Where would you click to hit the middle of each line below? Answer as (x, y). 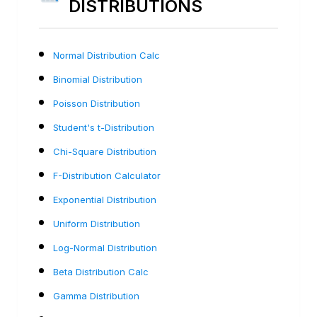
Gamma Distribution (96, 295)
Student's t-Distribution (104, 127)
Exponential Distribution (105, 199)
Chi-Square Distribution (105, 151)
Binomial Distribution (98, 79)
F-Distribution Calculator (107, 175)
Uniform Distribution (97, 223)
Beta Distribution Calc (101, 271)
